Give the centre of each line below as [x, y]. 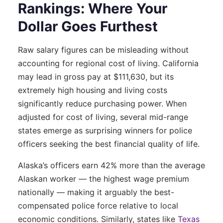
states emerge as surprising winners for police [105, 130]
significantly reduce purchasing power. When [102, 103]
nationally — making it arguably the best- [96, 192]
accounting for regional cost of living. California [108, 63]
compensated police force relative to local [98, 205]
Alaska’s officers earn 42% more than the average [111, 165]
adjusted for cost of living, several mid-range [103, 117]
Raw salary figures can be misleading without [103, 50]
